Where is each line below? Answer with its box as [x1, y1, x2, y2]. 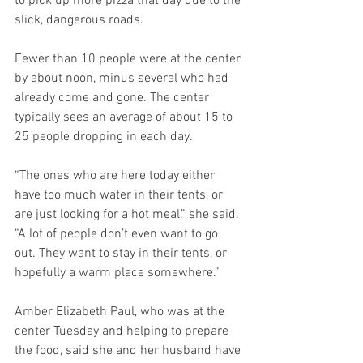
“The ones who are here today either [15, 168, 218, 184]
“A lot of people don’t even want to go [15, 226, 221, 242]
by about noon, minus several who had [15, 70, 232, 87]
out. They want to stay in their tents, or [15, 246, 230, 262]
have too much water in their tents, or [15, 187, 226, 203]
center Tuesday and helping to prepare [15, 323, 232, 340]
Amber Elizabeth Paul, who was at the [15, 304, 228, 320]
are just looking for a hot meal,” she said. [15, 207, 242, 223]
